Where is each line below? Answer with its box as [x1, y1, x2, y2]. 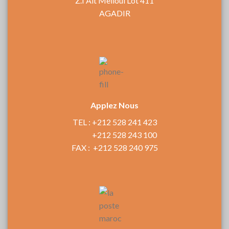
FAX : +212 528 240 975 [71, 142, 158, 152]
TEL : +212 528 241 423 [72, 117, 157, 127]
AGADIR [99, 8, 130, 18]
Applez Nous [90, 100, 139, 110]
